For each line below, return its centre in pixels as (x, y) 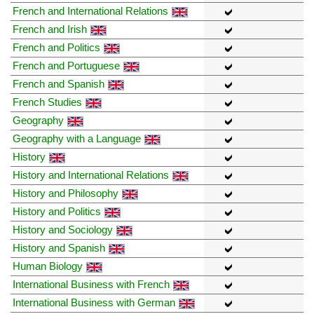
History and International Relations (91, 175)
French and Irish (50, 29)
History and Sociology (63, 230)
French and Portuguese (66, 66)
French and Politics (56, 48)
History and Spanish (59, 248)
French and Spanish (59, 84)
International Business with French (91, 285)
